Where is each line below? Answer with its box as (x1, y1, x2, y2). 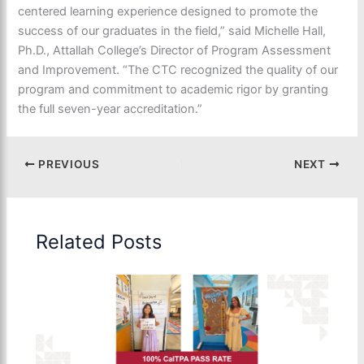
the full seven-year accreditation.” (18, 102, 203, 117)
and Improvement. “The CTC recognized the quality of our (18, 63, 339, 78)
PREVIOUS (35, 157, 100, 171)
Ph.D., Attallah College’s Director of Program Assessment (18, 43, 331, 58)
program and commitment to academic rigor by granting (18, 82, 329, 97)
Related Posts (36, 230, 162, 254)
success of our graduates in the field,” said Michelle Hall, (18, 24, 327, 39)
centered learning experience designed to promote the (18, 4, 318, 19)
